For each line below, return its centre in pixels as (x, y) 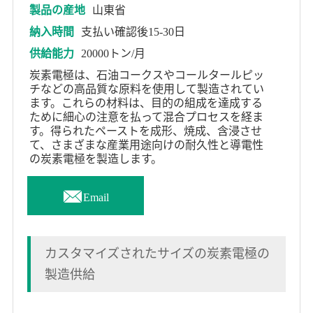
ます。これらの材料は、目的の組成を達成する (146, 103)
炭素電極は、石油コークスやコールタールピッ (146, 75)
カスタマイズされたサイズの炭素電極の (157, 253)
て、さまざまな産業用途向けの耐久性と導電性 (146, 145)
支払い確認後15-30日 (133, 32)
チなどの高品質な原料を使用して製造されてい (146, 89)
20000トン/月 (113, 53)
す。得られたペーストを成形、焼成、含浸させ (145, 131)
